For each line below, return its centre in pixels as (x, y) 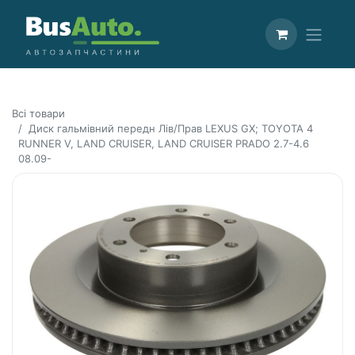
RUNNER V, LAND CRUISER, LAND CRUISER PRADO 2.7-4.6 (164, 143)
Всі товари (38, 113)
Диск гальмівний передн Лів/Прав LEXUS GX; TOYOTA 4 (171, 128)
